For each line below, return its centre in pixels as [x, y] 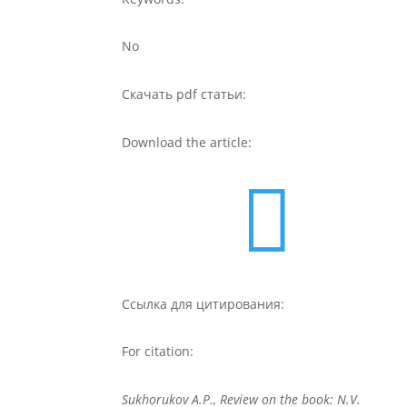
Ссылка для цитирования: [203, 303]
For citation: [158, 352]
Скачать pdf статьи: [184, 94]
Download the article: [187, 142]
